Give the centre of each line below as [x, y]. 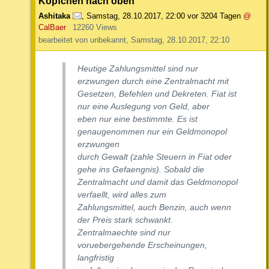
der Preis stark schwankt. [125, 220]
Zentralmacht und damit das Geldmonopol [158, 182]
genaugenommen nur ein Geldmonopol [152, 132]
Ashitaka [54, 16]
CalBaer [52, 28]
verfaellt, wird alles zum [122, 195]
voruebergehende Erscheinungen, [142, 245]
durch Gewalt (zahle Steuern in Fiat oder [155, 157]
